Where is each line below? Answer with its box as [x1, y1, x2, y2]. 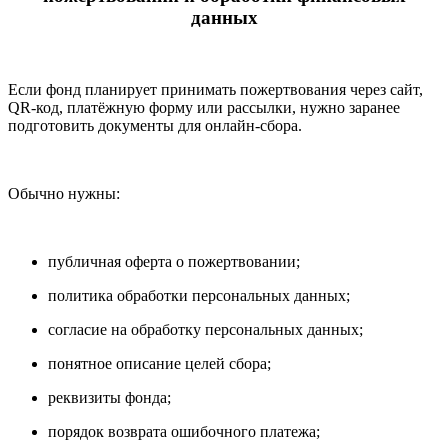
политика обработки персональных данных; [48, 287, 350, 305]
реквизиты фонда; [48, 389, 171, 407]
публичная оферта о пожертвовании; [48, 253, 300, 271]
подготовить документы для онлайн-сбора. [8, 117, 302, 135]
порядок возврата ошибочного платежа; [48, 423, 320, 441]
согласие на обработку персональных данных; [48, 321, 363, 339]
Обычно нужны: [8, 185, 120, 203]
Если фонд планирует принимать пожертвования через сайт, [8, 81, 423, 99]
